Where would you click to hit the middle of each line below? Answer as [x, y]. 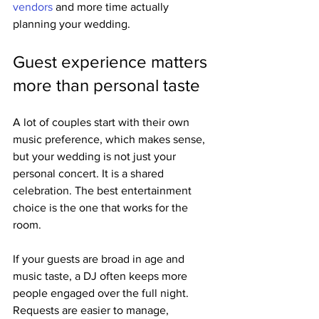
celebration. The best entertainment [104, 190]
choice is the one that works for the [102, 208]
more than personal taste [106, 85]
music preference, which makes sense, [110, 139]
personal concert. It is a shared [90, 173]
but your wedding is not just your [96, 156]
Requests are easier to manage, [92, 310]
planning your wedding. [72, 24]
